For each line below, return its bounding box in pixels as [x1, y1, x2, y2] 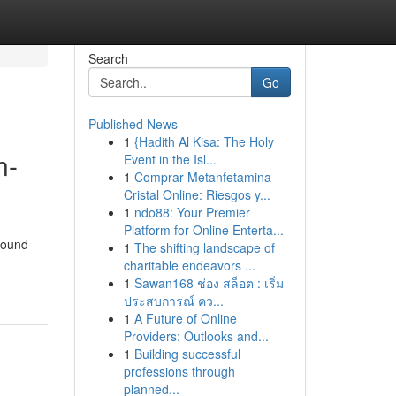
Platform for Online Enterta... [123, 221, 284, 239]
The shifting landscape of [133, 239, 275, 256]
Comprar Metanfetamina [133, 168, 271, 186]
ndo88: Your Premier [133, 203, 250, 221]
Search [88, 49, 128, 67]
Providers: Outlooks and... [123, 327, 269, 345]
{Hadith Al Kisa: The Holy [133, 133, 274, 150]
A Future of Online [133, 309, 237, 327]
